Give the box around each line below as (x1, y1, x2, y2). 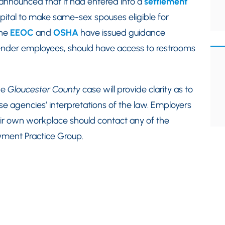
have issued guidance (78, 27, 165, 38)
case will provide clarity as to (80, 84, 193, 95)
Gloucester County (8, 84, 80, 95)
